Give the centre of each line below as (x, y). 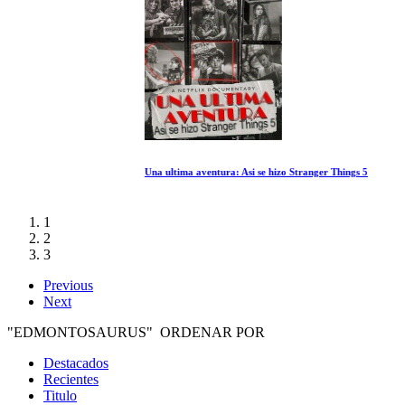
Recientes (71, 379)
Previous (68, 285)
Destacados (76, 363)
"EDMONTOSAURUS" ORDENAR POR (136, 332)
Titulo (60, 395)
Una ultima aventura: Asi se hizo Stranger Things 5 (155, 172)
